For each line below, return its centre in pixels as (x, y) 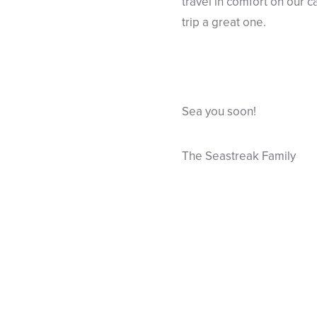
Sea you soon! (219, 111)
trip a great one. (224, 22)
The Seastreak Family (239, 156)
